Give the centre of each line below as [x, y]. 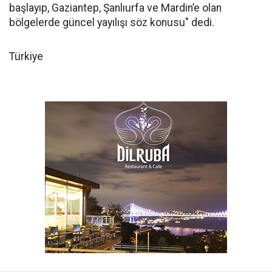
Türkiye [26, 56]
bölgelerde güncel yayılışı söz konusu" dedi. [112, 22]
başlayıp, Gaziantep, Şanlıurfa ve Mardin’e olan [115, 8]
